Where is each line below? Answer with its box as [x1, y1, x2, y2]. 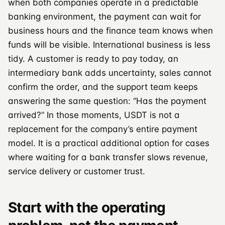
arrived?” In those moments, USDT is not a [8, 109, 180, 120]
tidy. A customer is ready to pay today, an [8, 53, 178, 64]
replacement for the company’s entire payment [8, 124, 197, 134]
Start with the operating [8, 198, 166, 216]
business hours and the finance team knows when [8, 25, 213, 36]
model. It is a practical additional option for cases [8, 138, 209, 148]
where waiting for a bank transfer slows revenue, [8, 152, 208, 162]
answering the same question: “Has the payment [8, 95, 206, 106]
